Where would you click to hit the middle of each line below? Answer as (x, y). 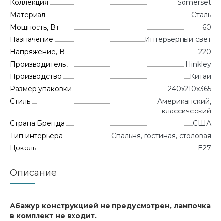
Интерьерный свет (178, 39)
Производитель (38, 64)
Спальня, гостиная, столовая (161, 136)
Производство (36, 76)
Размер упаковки (41, 89)
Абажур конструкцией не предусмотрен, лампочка (110, 206)
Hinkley (198, 64)
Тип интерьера (36, 136)
